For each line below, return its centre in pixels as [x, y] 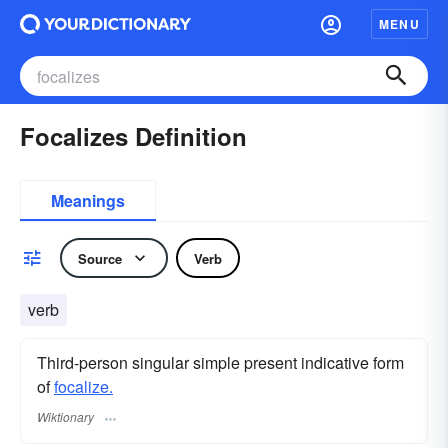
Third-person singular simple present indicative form [220, 362]
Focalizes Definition [133, 136]
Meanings [88, 200]
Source [100, 258]
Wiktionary [65, 417]
